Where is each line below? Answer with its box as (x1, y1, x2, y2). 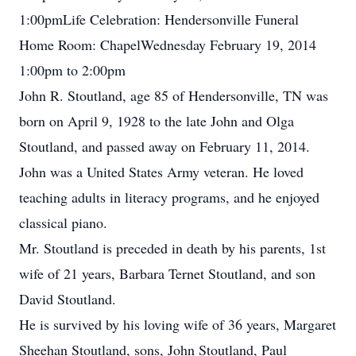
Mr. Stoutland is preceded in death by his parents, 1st (19, 238, 326, 257)
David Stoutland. (19, 289, 116, 308)
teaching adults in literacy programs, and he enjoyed (19, 188, 319, 207)
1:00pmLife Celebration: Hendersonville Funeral (19, 10, 299, 29)
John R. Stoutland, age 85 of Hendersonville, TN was (19, 86, 328, 105)
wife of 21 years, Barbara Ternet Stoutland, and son (19, 264, 315, 283)
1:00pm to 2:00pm (19, 60, 126, 79)
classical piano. (19, 213, 107, 232)
